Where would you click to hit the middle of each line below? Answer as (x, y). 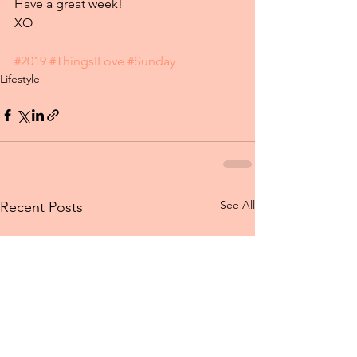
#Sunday (151, 61)
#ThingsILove (87, 61)
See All (237, 205)
